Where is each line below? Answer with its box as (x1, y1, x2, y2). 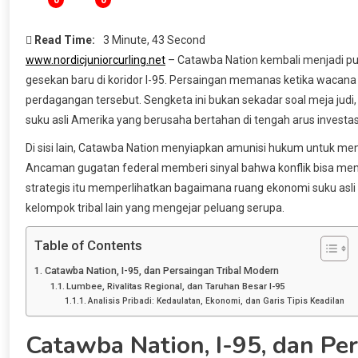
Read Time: (34, 33, 95, 46)
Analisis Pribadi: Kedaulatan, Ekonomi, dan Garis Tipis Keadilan (87, 296, 344, 305)
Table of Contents (34, 237, 142, 254)
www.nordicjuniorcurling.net (26, 53, 165, 66)
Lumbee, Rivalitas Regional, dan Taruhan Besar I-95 (66, 280, 285, 292)
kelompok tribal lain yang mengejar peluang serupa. (26, 201, 284, 214)
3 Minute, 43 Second (103, 33, 205, 46)
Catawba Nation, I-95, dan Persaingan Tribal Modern (44, 264, 279, 276)
